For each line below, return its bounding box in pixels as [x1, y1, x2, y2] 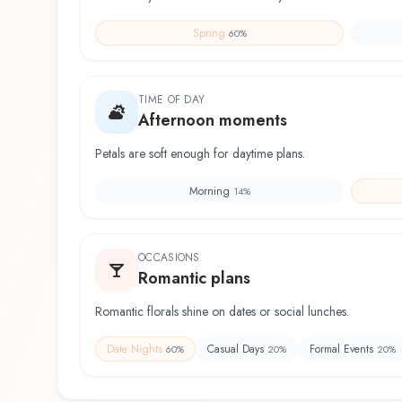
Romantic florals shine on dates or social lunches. [95, 302, 349, 321]
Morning [188, 183, 230, 200]
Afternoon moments [138, 109, 287, 133]
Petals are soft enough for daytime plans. [95, 144, 305, 163]
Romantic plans [138, 267, 250, 291]
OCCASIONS [138, 249, 200, 267]
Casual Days [207, 340, 264, 357]
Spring [192, 25, 225, 42]
